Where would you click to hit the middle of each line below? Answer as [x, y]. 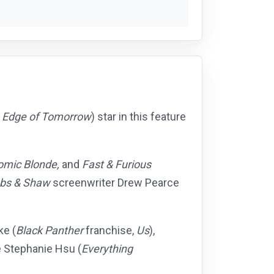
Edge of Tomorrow [46, 117]
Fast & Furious [117, 165]
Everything [107, 249]
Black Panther [50, 231]
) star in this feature [139, 117]
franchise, [110, 231]
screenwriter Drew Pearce [115, 183]
